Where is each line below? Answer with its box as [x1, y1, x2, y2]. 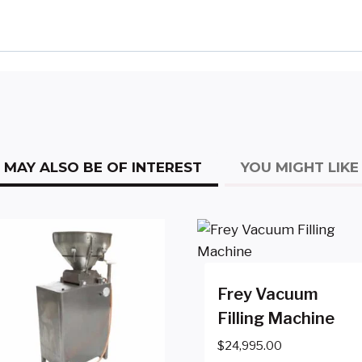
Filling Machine [217, 308, 335, 328]
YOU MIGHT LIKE [240, 158, 359, 175]
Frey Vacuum [217, 284, 318, 304]
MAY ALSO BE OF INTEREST [3, 158, 202, 175]
